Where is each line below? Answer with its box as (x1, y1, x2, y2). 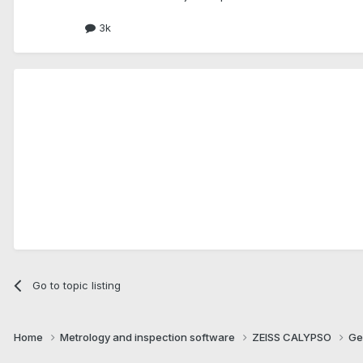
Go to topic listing (32, 278, 122, 292)
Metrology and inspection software (60, 330, 237, 344)
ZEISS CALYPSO (252, 330, 334, 344)
